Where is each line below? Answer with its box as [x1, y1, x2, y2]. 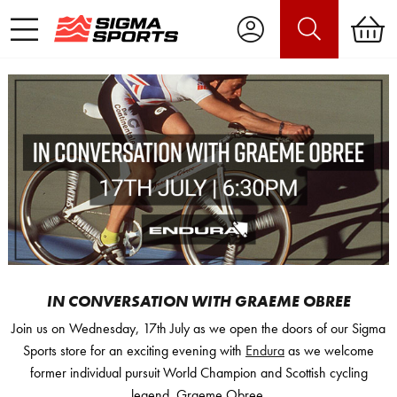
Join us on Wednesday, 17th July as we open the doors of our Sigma [12, 319, 385, 338]
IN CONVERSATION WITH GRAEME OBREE [46, 291, 351, 311]
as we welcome [284, 341, 374, 360]
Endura [245, 341, 284, 360]
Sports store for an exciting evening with [23, 341, 245, 360]
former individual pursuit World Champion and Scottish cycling [29, 363, 368, 382]
